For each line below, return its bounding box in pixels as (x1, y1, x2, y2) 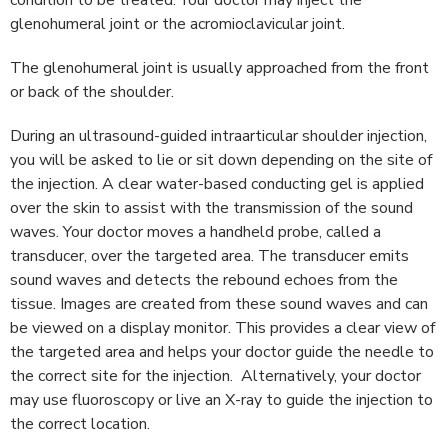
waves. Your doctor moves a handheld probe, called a (10, 221, 381, 244)
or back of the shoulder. (10, 81, 174, 104)
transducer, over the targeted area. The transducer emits (10, 245, 409, 268)
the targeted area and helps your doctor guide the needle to (10, 341, 434, 364)
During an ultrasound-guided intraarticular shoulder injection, (10, 125, 427, 148)
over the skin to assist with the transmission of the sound (10, 197, 413, 220)
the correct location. (10, 413, 150, 436)
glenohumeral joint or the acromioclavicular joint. (10, 13, 349, 36)
